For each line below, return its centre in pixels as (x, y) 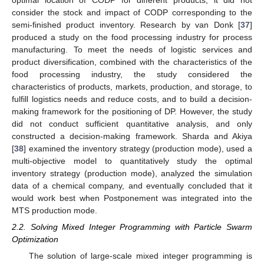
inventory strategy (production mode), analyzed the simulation (132, 173)
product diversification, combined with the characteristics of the (132, 62)
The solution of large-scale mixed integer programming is (140, 256)
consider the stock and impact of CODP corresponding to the (132, 12)
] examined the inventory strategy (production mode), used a (138, 148)
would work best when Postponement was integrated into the (132, 198)
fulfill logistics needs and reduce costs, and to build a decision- (132, 99)
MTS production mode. (55, 210)
